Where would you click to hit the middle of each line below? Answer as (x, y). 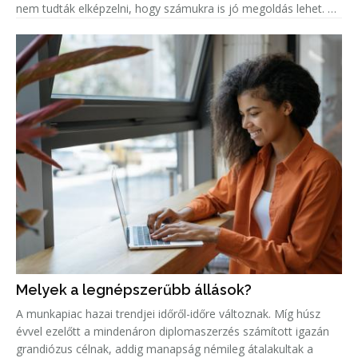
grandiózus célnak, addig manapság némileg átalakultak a (165, 348)
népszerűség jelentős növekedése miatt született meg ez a (169, 26)
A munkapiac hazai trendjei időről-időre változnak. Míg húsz (168, 313)
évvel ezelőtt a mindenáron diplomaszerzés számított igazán (173, 331)
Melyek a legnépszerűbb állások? (134, 289)
